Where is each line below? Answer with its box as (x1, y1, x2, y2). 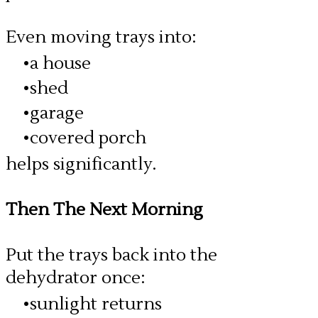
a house (30, 53, 91, 75)
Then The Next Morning (6, 199, 203, 221)
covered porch (30, 127, 146, 149)
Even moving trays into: (6, 26, 197, 48)
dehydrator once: (6, 267, 146, 289)
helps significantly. (6, 153, 156, 175)
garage (30, 102, 84, 124)
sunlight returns (30, 293, 162, 315)
